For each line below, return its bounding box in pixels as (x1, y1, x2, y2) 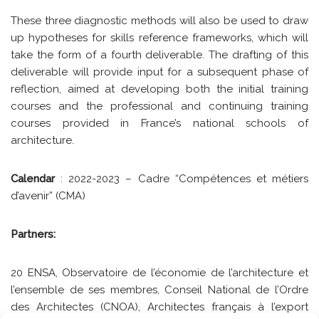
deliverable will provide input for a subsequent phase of (11, 65, 308, 78)
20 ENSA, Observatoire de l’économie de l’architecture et (11, 266, 308, 279)
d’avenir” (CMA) (11, 189, 85, 202)
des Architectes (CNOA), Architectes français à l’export (11, 300, 308, 313)
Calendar (11, 172, 55, 185)
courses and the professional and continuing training (11, 99, 308, 113)
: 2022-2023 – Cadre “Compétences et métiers (55, 172, 308, 185)
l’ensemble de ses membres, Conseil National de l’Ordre (11, 283, 308, 296)
